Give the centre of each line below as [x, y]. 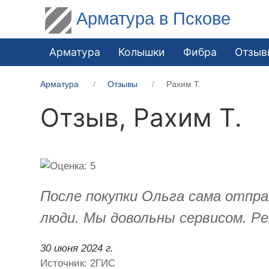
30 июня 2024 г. [77, 248]
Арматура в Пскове [154, 18]
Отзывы [123, 84]
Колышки [142, 52]
